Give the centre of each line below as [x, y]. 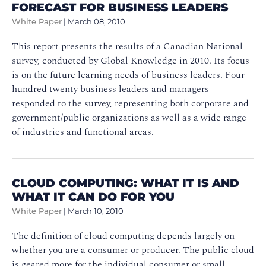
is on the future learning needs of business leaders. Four [128, 75]
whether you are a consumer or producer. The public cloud [133, 250]
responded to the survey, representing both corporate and [130, 103]
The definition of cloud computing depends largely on [123, 235]
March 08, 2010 [96, 21]
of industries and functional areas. [85, 132]
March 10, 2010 [96, 211]
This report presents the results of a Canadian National [127, 46]
